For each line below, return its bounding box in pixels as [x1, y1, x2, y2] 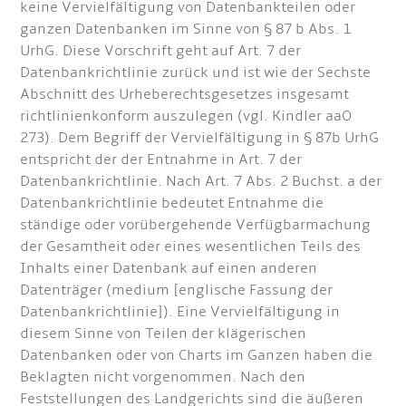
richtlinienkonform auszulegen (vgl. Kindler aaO [20, 107, 353, 126]
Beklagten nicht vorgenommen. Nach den [20, 368, 306, 387]
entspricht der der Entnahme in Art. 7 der [20, 150, 303, 169]
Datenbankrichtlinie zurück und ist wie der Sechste [20, 63, 372, 82]
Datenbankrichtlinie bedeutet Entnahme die [20, 194, 324, 213]
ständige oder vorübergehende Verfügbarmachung [20, 216, 372, 235]
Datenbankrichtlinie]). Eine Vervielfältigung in [20, 303, 341, 322]
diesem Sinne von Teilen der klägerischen [20, 324, 307, 343]
